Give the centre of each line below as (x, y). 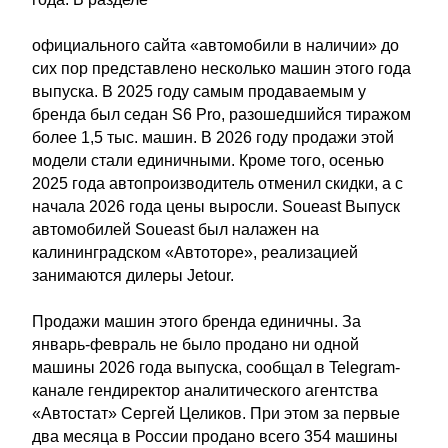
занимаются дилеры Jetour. (133, 275)
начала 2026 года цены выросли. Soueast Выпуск (216, 206)
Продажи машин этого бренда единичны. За (196, 321)
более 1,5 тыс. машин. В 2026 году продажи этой (213, 137)
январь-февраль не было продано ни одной (195, 344)
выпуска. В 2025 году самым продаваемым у (199, 91)
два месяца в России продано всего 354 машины (215, 436)
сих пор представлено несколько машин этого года (221, 68)
